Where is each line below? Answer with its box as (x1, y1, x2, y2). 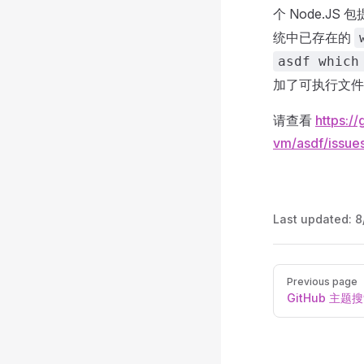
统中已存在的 (273, 29, 354, 45)
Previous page (287, 275, 357, 288)
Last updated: (273, 212, 355, 226)
